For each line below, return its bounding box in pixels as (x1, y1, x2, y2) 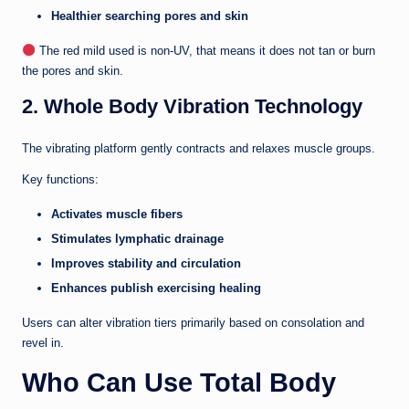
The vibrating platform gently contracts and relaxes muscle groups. (22, 141, 375, 155)
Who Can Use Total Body (22, 368, 336, 398)
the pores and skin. (22, 63, 123, 78)
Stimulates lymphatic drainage (51, 231, 224, 246)
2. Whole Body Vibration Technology (22, 94, 362, 118)
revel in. (22, 336, 64, 351)
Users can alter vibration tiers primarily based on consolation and (22, 316, 364, 330)
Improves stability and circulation (51, 256, 241, 270)
